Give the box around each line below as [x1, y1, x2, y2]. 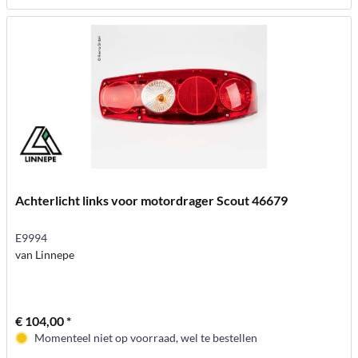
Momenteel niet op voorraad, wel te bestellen [34, 331, 258, 345]
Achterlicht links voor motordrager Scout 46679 [15, 193, 288, 209]
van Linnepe [15, 248, 75, 262]
